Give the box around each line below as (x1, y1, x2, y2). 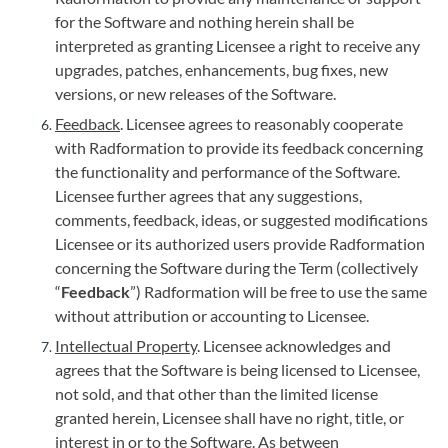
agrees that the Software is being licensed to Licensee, (55, 360, 420, 379)
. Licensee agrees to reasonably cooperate (120, 114, 403, 133)
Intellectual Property (55, 336, 197, 355)
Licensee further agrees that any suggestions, (55, 186, 362, 205)
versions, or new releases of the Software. (55, 84, 336, 103)
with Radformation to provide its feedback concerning (55, 138, 423, 157)
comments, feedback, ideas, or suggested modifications (55, 210, 428, 229)
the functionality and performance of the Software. (55, 162, 400, 181)
